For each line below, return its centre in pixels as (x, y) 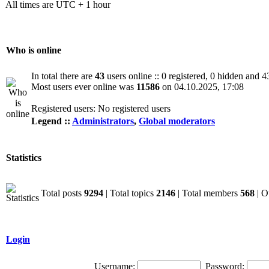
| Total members (208, 193)
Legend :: (52, 121)
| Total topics (130, 193)
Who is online (34, 50)
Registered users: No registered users (101, 108)
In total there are (63, 76)
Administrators (103, 121)
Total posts (62, 193)
